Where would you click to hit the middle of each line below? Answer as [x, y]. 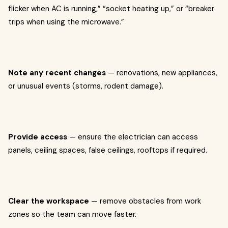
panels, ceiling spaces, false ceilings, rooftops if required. [108, 150]
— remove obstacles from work [145, 201]
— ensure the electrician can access [133, 137]
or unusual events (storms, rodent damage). [86, 86]
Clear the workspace [49, 201]
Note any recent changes [57, 73]
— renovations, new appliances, [162, 73]
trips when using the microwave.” [66, 22]
